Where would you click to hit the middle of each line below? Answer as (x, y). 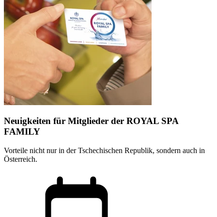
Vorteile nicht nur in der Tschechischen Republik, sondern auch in (104, 151)
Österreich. (21, 159)
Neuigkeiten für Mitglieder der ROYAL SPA (91, 121)
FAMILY (22, 132)
